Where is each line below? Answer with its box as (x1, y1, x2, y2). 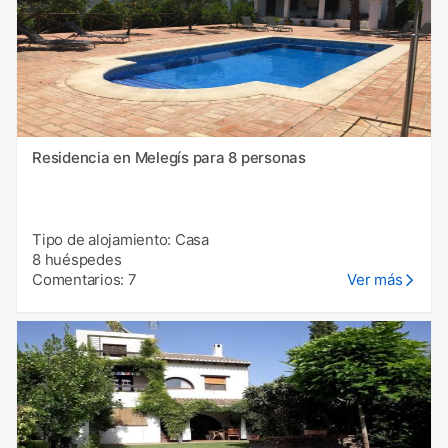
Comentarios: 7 (32, 269, 137, 289)
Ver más (347, 269, 403, 289)
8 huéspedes (32, 249, 122, 269)
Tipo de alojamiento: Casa (32, 229, 209, 249)
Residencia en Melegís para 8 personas (32, 147, 306, 167)
